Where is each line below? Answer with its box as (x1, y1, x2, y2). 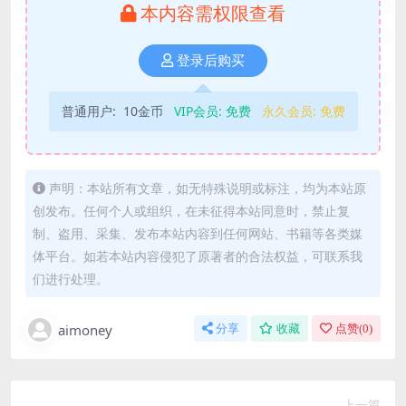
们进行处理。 (33, 269, 109, 287)
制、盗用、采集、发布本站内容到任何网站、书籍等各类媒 (33, 224, 362, 242)
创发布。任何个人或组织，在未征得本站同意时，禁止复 (33, 201, 350, 219)
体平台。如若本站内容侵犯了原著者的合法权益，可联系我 (33, 246, 362, 265)
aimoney (58, 320, 112, 339)
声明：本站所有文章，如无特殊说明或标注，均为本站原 (49, 179, 366, 197)
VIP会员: (173, 101, 226, 120)
